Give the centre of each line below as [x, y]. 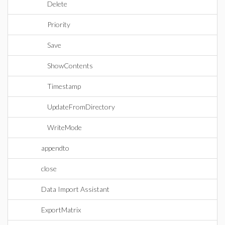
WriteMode [65, 127]
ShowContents [70, 66]
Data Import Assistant [75, 189]
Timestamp [64, 86]
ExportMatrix [61, 210]
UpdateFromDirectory [81, 107]
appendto [55, 148]
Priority [59, 24]
